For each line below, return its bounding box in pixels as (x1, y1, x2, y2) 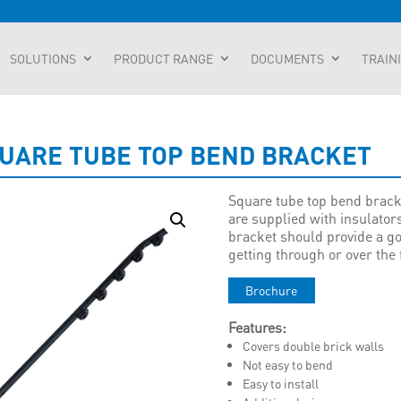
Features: (227, 318, 286, 337)
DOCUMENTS (251, 50, 324, 66)
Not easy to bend (242, 356, 333, 372)
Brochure (245, 282, 298, 298)
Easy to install (242, 375, 319, 391)
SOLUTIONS (10, 50, 76, 66)
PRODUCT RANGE (114, 50, 213, 66)
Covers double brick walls (242, 337, 384, 354)
